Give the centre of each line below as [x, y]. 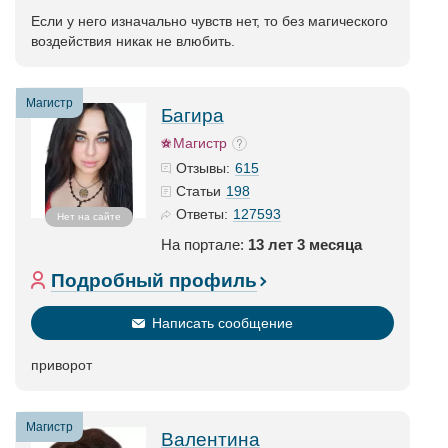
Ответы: [202, 214]
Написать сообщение [222, 323]
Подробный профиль [154, 280]
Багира [192, 115]
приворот [61, 365]
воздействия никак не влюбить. [133, 41]
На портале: [204, 244]
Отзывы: [203, 168]
